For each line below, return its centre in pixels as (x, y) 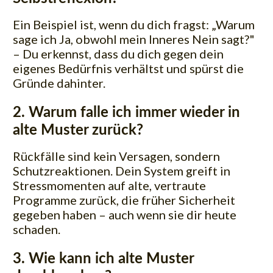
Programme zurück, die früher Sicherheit (124, 200)
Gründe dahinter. (59, 83)
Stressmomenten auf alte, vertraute (109, 186)
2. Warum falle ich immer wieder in (126, 113)
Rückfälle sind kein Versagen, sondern (116, 156)
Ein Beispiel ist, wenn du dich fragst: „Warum (134, 25)
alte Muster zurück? (78, 131)
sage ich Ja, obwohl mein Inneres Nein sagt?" (134, 39)
